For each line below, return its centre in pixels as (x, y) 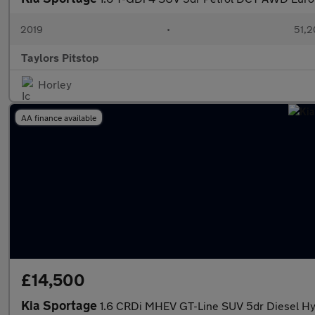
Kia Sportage (60, 305)
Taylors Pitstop (60, 57)
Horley (55, 84)
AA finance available (59, 117)
